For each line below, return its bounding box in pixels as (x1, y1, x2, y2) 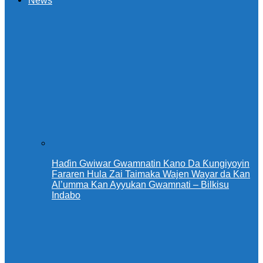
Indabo (52, 190, 80, 201)
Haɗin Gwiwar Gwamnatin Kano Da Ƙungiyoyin (52, 159, 249, 169)
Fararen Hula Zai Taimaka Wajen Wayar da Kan (52, 169, 250, 180)
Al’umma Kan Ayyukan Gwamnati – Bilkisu (52, 180, 229, 190)
